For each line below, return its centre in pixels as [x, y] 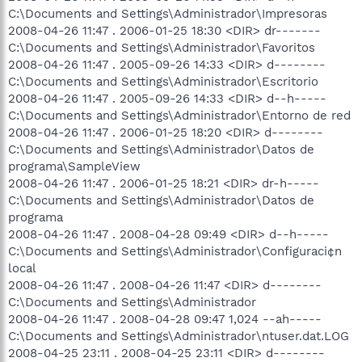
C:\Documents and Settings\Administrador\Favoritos [162, 48]
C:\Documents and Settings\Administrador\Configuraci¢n [175, 251]
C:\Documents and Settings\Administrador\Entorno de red [179, 116]
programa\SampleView [74, 166]
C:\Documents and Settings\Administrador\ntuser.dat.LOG [179, 336]
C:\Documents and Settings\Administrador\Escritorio [163, 82]
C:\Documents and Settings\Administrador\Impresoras [168, 14]
